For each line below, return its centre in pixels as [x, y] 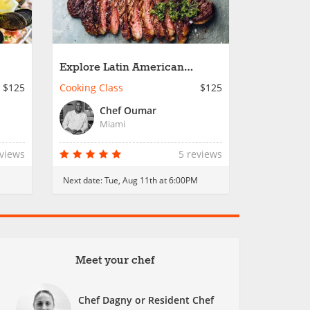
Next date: [84, 180]
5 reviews [200, 154]
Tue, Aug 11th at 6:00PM [151, 180]
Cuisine [80, 81]
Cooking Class [91, 88]
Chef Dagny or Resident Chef [146, 300]
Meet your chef [115, 261]
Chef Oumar [128, 110]
